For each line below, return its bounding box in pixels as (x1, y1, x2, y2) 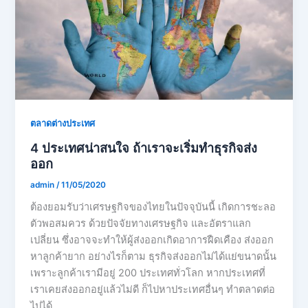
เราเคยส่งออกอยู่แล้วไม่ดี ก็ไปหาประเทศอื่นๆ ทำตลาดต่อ (30, 283, 276, 296)
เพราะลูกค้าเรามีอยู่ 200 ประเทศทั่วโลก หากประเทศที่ (30, 267, 266, 280)
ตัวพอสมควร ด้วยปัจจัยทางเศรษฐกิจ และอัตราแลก (30, 217, 252, 230)
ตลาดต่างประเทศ (30, 118, 96, 129)
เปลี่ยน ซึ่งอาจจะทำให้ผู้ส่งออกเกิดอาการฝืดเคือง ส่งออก (30, 234, 274, 247)
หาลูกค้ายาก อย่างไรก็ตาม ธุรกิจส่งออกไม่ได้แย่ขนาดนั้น (30, 250, 277, 263)
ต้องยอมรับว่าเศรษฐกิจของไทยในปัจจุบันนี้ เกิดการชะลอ (30, 201, 276, 214)
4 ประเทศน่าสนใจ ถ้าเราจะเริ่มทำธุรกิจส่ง (30, 140, 258, 155)
